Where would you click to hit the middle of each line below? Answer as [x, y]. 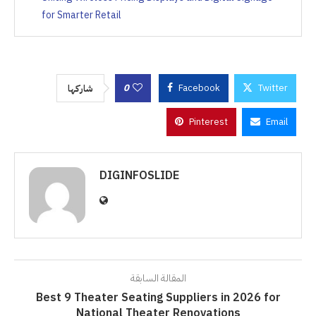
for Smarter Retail [81, 16]
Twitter [273, 88]
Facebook [199, 88]
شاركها [80, 89]
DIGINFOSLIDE [139, 176]
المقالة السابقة [158, 279]
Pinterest [208, 122]
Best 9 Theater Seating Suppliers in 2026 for [158, 298]
